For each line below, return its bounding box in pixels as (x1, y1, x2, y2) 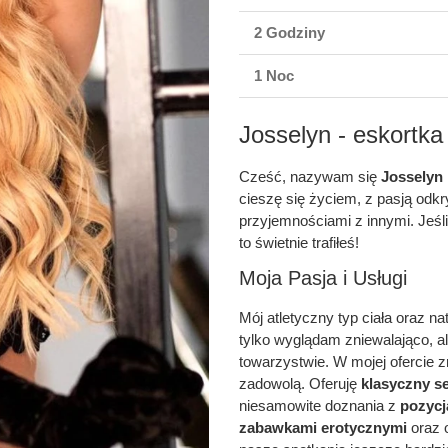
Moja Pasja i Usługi (239, 267, 407, 289)
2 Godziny (254, 24, 325, 41)
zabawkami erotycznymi (239, 419, 407, 436)
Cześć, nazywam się (239, 168, 381, 185)
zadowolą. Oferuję (239, 375, 361, 392)
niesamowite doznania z (239, 397, 400, 414)
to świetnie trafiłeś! (239, 234, 359, 251)
